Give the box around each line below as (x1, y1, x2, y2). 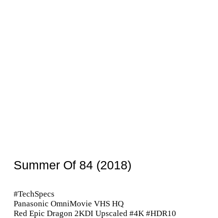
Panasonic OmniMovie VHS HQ (14, 199, 124, 209)
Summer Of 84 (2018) (14, 158, 131, 172)
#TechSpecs (14, 189, 54, 199)
